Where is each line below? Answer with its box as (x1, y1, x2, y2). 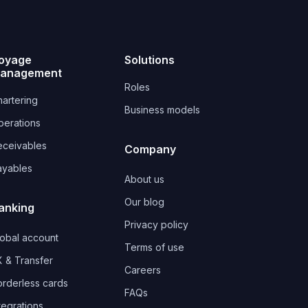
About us (124, 173, 164, 185)
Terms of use (124, 241, 184, 253)
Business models (124, 103, 200, 115)
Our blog (124, 195, 164, 208)
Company (124, 142, 176, 156)
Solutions (124, 52, 175, 67)
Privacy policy (124, 218, 188, 230)
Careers (124, 263, 161, 276)
